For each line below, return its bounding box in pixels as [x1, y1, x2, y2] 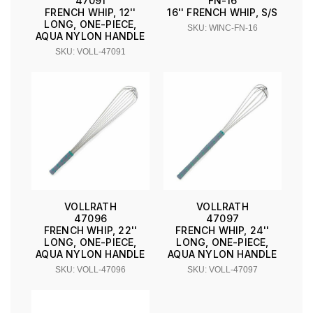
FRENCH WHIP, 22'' [43, 224, 138, 236]
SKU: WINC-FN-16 [187, 22, 258, 33]
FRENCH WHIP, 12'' [45, 6, 136, 18]
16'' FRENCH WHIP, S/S [167, 6, 278, 18]
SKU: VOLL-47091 [55, 46, 126, 57]
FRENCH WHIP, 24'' [175, 224, 270, 236]
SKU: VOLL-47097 [187, 264, 258, 275]
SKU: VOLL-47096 [55, 264, 126, 275]
